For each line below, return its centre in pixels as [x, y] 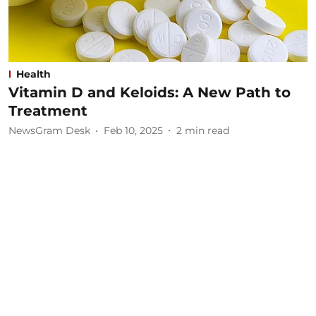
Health [34, 74]
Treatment [48, 110]
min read [207, 130]
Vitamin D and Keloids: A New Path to [150, 92]
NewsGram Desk [49, 130]
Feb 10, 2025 [133, 130]
